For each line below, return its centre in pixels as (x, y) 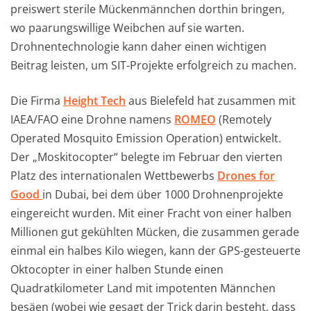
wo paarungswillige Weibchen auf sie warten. (127, 28)
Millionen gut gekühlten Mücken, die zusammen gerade (155, 232)
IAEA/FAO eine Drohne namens (92, 120)
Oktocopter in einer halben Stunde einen (117, 270)
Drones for (246, 176)
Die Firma (37, 101)
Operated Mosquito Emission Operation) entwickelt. (146, 138)
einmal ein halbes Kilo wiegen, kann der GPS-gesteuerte (155, 251)
